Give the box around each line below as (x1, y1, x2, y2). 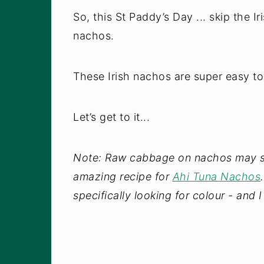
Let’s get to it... (73, 110, 150, 123)
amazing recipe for (73, 170, 173, 183)
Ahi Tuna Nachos (172, 170, 260, 183)
